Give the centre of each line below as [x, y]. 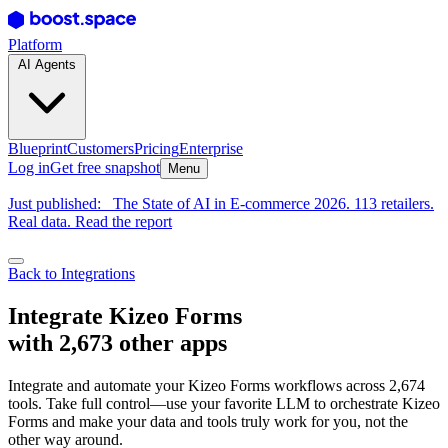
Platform [35, 44]
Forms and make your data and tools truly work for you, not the [208, 421]
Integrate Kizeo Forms [125, 315]
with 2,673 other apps [117, 342]
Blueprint [37, 148]
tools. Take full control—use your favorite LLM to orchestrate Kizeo [224, 403]
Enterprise [211, 148]
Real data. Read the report [90, 221]
